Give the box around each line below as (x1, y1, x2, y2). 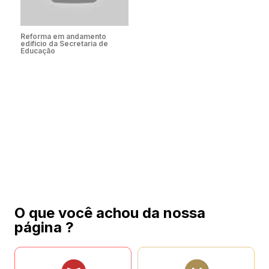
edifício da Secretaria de (20, 39, 108, 48)
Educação (20, 46, 55, 55)
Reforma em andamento (20, 32, 106, 41)
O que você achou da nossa (14, 204, 205, 222)
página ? (14, 219, 74, 236)
